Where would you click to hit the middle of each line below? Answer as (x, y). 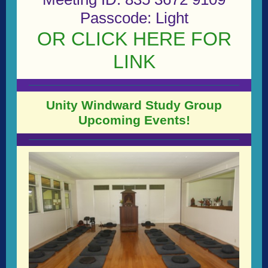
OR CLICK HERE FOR (134, 39)
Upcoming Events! (134, 120)
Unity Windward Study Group (134, 105)
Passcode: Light (134, 18)
